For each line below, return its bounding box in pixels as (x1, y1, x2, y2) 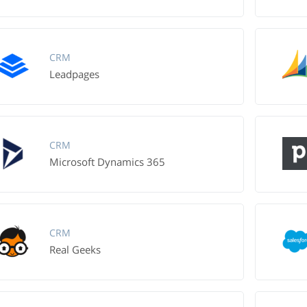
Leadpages (49, 67, 99, 81)
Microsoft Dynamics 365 (49, 155, 165, 169)
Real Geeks (49, 243, 101, 256)
